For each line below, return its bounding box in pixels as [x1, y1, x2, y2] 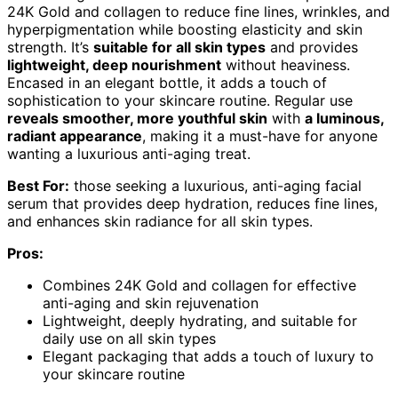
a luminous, [305, 109, 384, 128]
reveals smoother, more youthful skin [7, 109, 267, 128]
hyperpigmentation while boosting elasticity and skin [7, 20, 362, 39]
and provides [266, 38, 358, 57]
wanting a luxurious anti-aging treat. [7, 145, 251, 163]
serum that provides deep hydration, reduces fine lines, [7, 195, 378, 213]
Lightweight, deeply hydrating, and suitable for [43, 312, 357, 330]
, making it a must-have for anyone [142, 127, 378, 146]
